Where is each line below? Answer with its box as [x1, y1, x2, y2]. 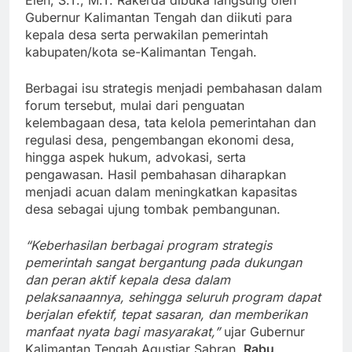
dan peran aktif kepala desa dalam [25, 271, 230, 288]
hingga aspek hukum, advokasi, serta [25, 148, 246, 165]
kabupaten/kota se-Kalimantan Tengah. [25, 43, 257, 60]
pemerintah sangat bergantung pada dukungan [25, 254, 302, 270]
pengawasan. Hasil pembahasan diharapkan [25, 166, 286, 182]
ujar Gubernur [220, 323, 305, 339]
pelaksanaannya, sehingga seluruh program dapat [25, 288, 321, 305]
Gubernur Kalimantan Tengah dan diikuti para [25, 9, 292, 25]
